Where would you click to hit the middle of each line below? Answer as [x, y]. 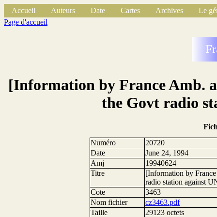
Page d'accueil [26, 22]
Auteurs [63, 10]
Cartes [130, 10]
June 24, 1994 [167, 153]
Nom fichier [109, 202]
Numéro [103, 143]
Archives [169, 10]
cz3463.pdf [163, 202]
